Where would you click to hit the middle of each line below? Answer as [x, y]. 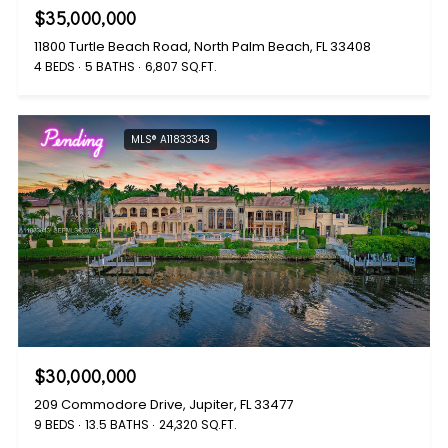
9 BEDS [54, 424]
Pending [72, 140]
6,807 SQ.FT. [181, 67]
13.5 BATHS [117, 424]
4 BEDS [54, 67]
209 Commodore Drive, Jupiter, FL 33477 [163, 404]
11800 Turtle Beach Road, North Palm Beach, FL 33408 [202, 47]
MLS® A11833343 [170, 140]
